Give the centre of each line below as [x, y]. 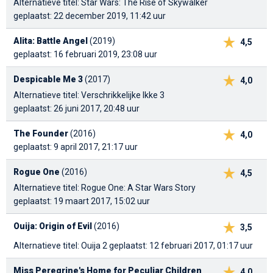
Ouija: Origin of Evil [53, 226]
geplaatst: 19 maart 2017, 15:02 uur [82, 201]
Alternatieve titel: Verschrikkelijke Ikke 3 [89, 95]
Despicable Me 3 [48, 80]
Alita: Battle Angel [51, 41]
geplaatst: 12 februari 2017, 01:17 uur [181, 246]
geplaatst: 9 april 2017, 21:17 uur [76, 147]
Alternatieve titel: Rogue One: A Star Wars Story [105, 188]
